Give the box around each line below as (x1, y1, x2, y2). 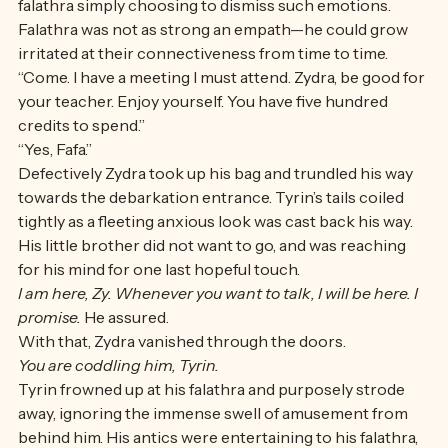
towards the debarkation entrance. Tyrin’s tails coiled (18, 227, 407, 247)
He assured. (84, 347, 172, 367)
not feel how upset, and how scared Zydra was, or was (18, 11, 407, 31)
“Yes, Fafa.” (18, 179, 95, 199)
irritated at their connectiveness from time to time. (18, 83, 388, 103)
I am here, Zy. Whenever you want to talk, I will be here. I (18, 323, 421, 343)
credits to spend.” (18, 155, 148, 175)
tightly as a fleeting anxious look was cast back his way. (18, 251, 416, 271)
